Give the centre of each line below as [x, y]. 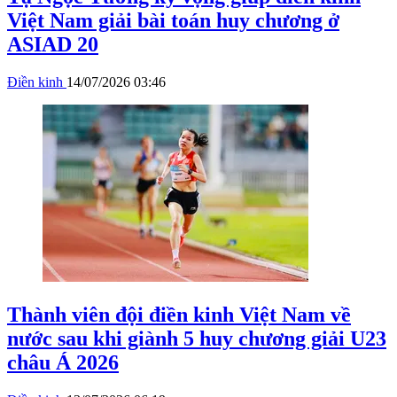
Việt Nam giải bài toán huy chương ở [173, 21]
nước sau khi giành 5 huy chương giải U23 [197, 339]
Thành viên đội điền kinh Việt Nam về [179, 315]
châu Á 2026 [63, 362]
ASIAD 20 [53, 45]
